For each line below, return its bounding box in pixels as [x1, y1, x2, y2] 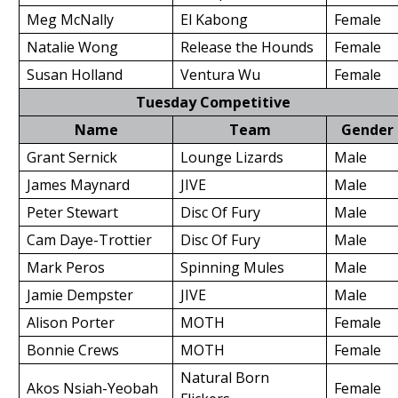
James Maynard [27, 175, 130, 195]
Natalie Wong [27, 37, 118, 57]
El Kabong [180, 10, 248, 29]
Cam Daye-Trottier [27, 230, 152, 250]
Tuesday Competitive [136, 92, 291, 112]
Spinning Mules [180, 258, 284, 277]
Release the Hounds [180, 37, 314, 57]
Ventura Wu [180, 65, 260, 84]
